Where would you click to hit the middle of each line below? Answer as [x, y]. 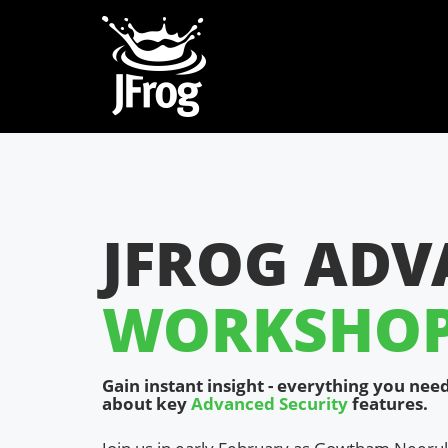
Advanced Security [269, 403]
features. [388, 403]
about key [146, 403]
